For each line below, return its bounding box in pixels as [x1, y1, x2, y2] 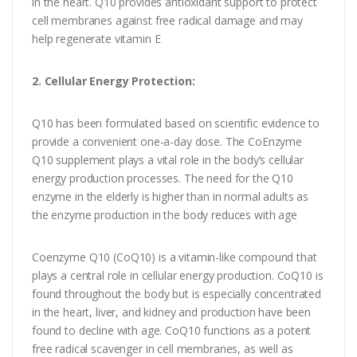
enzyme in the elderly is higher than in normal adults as [32, 189, 308, 205]
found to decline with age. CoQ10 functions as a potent [32, 323, 312, 339]
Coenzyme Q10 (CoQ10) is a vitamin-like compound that [32, 249, 317, 265]
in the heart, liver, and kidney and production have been [32, 304, 311, 320]
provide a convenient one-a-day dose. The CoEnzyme [32, 134, 302, 150]
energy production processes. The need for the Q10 [32, 171, 293, 186]
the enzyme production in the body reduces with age [32, 207, 297, 223]
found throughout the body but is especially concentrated [32, 286, 321, 302]
